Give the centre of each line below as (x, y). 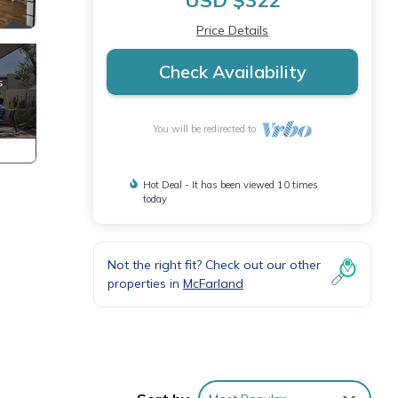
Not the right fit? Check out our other (214, 265)
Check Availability (232, 72)
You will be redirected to (207, 129)
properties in (145, 283)
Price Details (232, 30)
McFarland (213, 283)
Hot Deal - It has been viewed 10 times (230, 185)
